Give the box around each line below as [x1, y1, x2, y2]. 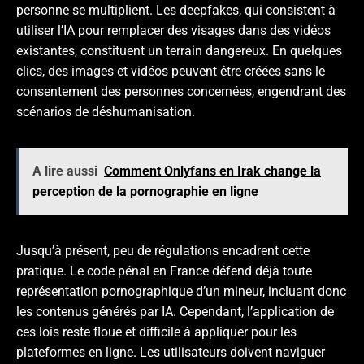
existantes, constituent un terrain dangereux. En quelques [16, 42, 342, 58]
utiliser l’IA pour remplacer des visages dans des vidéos [16, 22, 331, 38]
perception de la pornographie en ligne [32, 183, 258, 199]
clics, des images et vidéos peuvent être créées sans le [16, 63, 325, 79]
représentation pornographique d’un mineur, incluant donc [16, 283, 346, 299]
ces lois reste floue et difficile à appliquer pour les [16, 323, 297, 340]
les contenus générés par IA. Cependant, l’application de [16, 303, 334, 319]
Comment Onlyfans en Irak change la [104, 162, 321, 179]
